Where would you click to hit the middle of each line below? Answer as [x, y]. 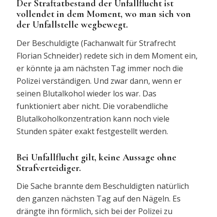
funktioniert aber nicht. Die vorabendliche [92, 106]
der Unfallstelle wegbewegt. [72, 25]
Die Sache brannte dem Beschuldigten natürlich [102, 186]
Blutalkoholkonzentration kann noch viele [93, 118]
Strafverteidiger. [48, 168]
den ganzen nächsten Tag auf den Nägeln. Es [98, 199]
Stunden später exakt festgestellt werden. [93, 131]
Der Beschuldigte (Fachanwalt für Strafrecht [96, 43]
